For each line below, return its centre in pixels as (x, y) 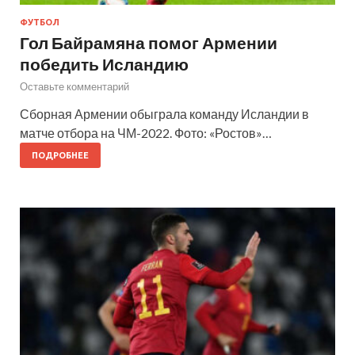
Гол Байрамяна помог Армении (149, 42)
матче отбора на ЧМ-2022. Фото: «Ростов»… (146, 132)
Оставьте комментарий (74, 86)
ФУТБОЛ (40, 22)
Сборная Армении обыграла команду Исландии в (164, 113)
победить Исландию (104, 63)
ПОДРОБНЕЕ (60, 155)
